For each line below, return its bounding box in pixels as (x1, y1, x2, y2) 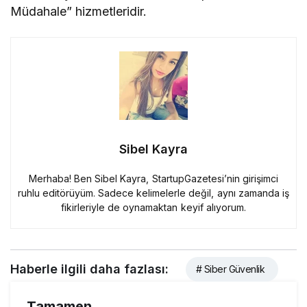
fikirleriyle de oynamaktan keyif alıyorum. (61, 201, 246, 213)
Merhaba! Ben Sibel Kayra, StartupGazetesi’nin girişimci (29, 172, 278, 184)
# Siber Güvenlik (196, 262, 265, 275)
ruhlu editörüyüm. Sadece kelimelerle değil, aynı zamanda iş (18, 186, 289, 199)
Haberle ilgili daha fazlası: (10, 261, 169, 276)
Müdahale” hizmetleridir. (10, 3, 147, 19)
